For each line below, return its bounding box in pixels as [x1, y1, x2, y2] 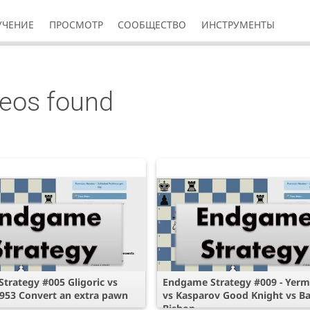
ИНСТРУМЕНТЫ [201, 17, 275, 31]
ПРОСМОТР [48, 17, 103, 31]
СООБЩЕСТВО [118, 17, 187, 31]
